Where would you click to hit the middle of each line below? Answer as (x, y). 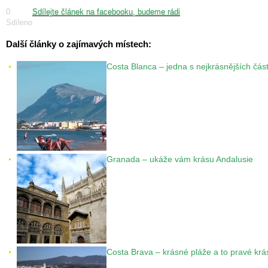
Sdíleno (19, 22)
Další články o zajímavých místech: (79, 44)
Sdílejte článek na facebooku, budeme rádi (106, 11)
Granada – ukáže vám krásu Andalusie (180, 159)
